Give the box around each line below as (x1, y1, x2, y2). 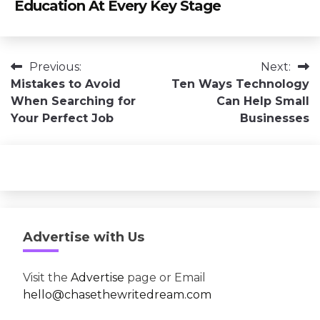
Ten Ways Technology (171, 77, 309, 91)
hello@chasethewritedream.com (23, 287, 211, 301)
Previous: (29, 60, 81, 74)
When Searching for (11, 94, 136, 109)
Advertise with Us (23, 229, 144, 246)
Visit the (23, 270, 71, 284)
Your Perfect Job (11, 111, 114, 126)
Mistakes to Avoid (11, 77, 121, 91)
